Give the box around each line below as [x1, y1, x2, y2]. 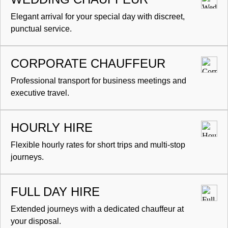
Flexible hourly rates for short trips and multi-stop [11, 140, 185, 150]
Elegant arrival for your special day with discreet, [11, 12, 185, 21]
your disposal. [11, 217, 61, 226]
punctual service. [11, 24, 72, 34]
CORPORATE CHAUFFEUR [11, 56, 165, 71]
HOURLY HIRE [11, 121, 93, 135]
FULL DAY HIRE [11, 185, 100, 199]
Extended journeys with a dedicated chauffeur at [11, 205, 184, 214]
